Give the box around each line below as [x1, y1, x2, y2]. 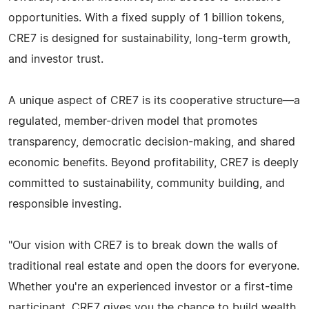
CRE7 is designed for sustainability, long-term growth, [8, 32, 290, 44]
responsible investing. [8, 198, 121, 210]
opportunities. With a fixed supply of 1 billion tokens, [8, 12, 284, 23]
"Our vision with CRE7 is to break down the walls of [8, 239, 278, 251]
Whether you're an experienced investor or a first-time [8, 281, 292, 292]
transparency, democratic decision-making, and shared [8, 136, 295, 148]
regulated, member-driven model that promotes [8, 115, 257, 127]
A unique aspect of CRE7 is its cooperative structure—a [8, 94, 300, 106]
